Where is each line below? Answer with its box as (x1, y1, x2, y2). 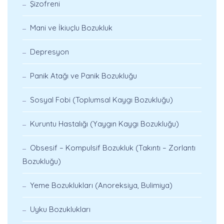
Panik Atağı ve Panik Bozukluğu (30, 71, 137, 80)
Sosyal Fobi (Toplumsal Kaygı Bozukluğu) (30, 95, 173, 104)
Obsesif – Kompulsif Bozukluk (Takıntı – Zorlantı (30, 143, 195, 152)
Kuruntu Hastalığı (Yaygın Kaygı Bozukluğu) (30, 119, 179, 128)
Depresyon (30, 47, 69, 56)
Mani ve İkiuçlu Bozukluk (30, 23, 112, 32)
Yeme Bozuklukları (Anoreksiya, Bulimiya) (30, 180, 172, 190)
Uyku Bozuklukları (30, 204, 90, 214)
